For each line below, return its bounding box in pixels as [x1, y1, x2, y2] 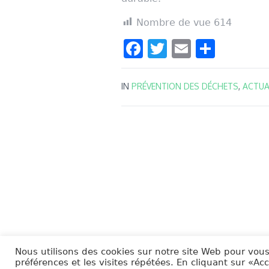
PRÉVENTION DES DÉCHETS [131, 80, 238, 91]
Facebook [143, 35, 225, 61]
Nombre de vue [136, 16, 211, 28]
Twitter [167, 35, 230, 61]
